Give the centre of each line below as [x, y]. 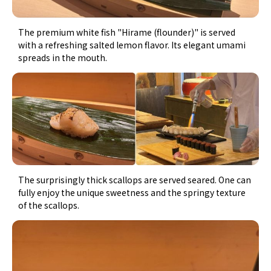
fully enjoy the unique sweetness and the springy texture [132, 192]
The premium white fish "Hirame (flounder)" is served [127, 32]
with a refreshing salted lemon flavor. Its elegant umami [132, 44]
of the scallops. [49, 205]
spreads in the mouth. [63, 57]
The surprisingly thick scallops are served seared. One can [135, 179]
